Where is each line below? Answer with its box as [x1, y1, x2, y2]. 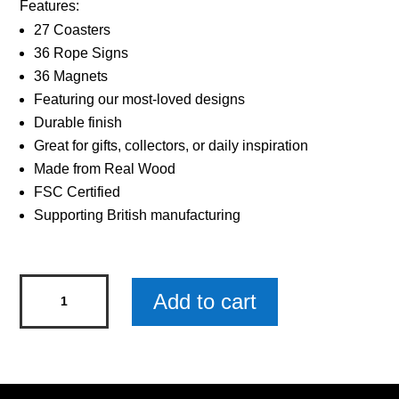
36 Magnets [34, 69, 109, 85]
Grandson [19, 353, 82, 369]
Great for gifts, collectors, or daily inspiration [34, 138, 309, 154]
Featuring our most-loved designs [34, 92, 246, 108]
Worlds [19, 328, 64, 344]
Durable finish [34, 115, 123, 131]
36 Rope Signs [34, 45, 129, 61]
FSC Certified [34, 184, 121, 200]
